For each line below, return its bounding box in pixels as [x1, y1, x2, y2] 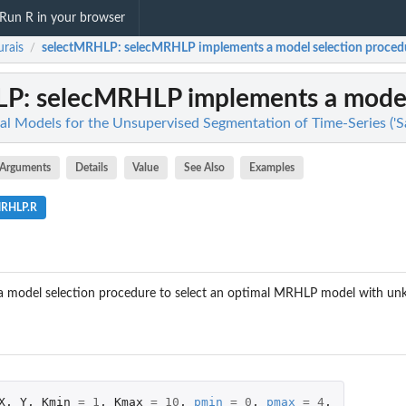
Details [75, 162, 109, 173]
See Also [183, 162, 225, 173]
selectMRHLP [42, 42, 118, 55]
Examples [249, 162, 295, 173]
